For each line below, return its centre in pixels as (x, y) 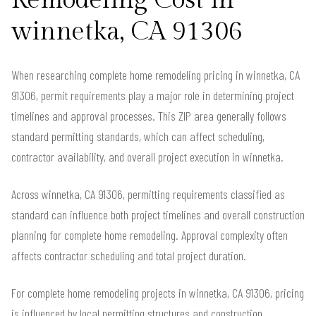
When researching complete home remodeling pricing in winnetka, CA (156, 75)
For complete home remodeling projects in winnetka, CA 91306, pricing (158, 293)
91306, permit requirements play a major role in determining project (153, 96)
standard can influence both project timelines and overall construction (158, 215)
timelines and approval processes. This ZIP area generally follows (149, 116)
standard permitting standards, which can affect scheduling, (138, 136)
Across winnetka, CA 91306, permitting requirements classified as (148, 194)
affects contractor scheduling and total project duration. (129, 256)
